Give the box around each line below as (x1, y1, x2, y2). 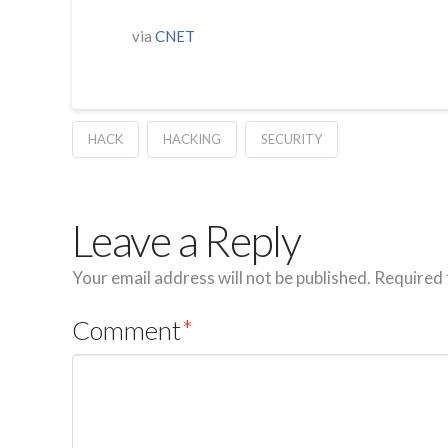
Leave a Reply (72, 215, 301, 267)
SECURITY (260, 131, 322, 148)
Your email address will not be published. (72, 267, 371, 289)
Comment (72, 315, 186, 346)
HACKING (162, 131, 221, 148)
